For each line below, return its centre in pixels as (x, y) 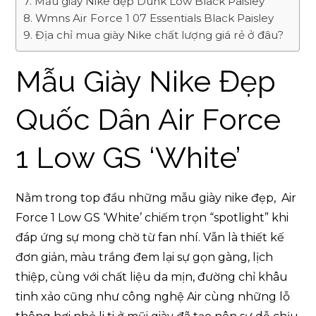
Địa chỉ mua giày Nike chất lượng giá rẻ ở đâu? (160, 35)
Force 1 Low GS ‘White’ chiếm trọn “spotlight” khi (152, 218)
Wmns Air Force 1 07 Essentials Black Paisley (155, 18)
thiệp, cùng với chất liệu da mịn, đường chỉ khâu (152, 277)
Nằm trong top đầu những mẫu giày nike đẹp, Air (156, 198)
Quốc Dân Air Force (148, 120)
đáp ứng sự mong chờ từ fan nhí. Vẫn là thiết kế (150, 237)
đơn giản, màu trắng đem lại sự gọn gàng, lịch (145, 257)
